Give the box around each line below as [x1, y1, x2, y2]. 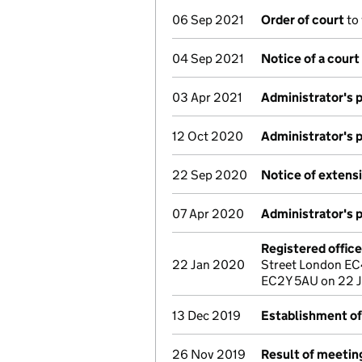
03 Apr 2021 [172, 90, 242, 105]
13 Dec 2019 [172, 308, 241, 323]
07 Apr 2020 [172, 206, 244, 221]
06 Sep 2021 [172, 12, 244, 27]
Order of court [261, 12, 344, 27]
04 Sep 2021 [172, 51, 244, 66]
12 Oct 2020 [172, 128, 243, 144]
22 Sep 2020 [172, 167, 247, 183]
